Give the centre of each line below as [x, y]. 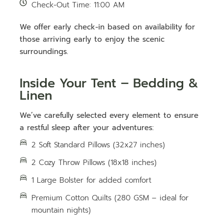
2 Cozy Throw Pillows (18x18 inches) [94, 163]
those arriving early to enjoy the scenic [92, 40]
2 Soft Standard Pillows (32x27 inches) [98, 145]
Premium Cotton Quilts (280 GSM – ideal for [110, 198]
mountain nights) [61, 210]
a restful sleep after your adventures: [87, 128]
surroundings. [44, 52]
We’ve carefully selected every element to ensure [109, 116]
